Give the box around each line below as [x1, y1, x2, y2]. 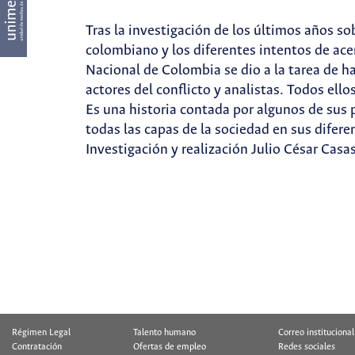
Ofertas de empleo [132, 342, 206, 352]
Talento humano [132, 328, 196, 338]
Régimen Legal [12, 328, 71, 338]
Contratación [12, 342, 62, 352]
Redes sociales [278, 342, 335, 352]
